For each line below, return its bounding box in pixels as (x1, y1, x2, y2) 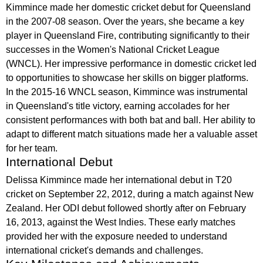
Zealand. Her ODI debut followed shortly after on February (6, 203, 246, 213)
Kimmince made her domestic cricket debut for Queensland (6, 2, 251, 12)
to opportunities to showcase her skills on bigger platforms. (6, 73, 248, 83)
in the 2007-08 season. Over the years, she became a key (6, 16, 244, 26)
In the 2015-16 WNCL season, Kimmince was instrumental (6, 87, 248, 97)
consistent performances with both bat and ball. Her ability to (6, 115, 255, 125)
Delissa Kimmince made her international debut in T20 (6, 175, 232, 185)
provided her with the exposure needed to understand (6, 231, 227, 241)
